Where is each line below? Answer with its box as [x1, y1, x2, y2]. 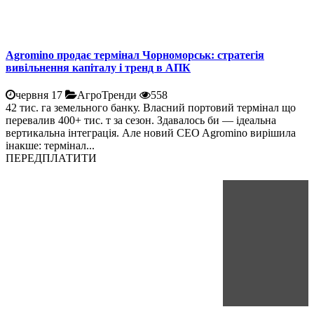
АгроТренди [77, 88, 139, 101]
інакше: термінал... [6, 139, 95, 151]
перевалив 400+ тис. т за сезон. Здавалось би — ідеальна [6, 114, 276, 126]
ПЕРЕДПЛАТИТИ [6, 151, 97, 164]
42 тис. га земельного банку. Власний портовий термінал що [6, 101, 296, 114]
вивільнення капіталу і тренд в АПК [6, 61, 191, 74]
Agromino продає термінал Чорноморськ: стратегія [6, 48, 264, 61]
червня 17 [15, 88, 62, 101]
